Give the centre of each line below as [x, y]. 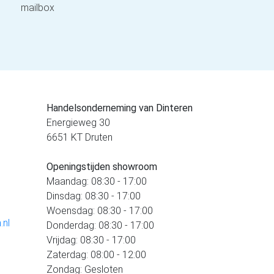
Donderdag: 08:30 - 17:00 [100, 226]
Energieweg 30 [78, 123]
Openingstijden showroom [102, 167]
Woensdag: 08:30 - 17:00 [100, 211]
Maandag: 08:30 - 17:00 [97, 182]
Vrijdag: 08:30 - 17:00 [91, 240]
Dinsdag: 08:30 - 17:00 [94, 196]
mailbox [37, 8]
